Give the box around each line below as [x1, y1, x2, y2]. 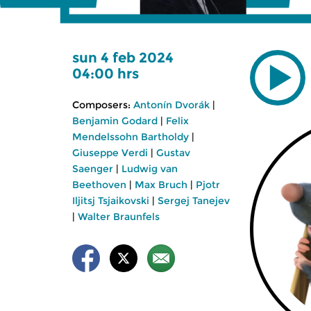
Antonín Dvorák [133, 99, 210, 111]
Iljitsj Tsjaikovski [72, 194, 149, 207]
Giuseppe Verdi [72, 146, 148, 159]
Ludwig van [121, 162, 178, 175]
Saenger [72, 162, 113, 175]
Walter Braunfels [78, 210, 160, 223]
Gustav [156, 146, 190, 159]
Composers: [72, 99, 131, 111]
